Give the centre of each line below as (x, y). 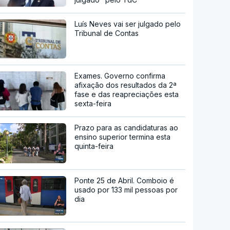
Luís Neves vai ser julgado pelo (128, 24)
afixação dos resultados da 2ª (126, 85)
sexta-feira (93, 104)
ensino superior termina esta (123, 137)
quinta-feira (94, 146)
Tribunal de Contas (107, 33)
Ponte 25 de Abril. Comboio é (124, 180)
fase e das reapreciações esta (127, 94)
